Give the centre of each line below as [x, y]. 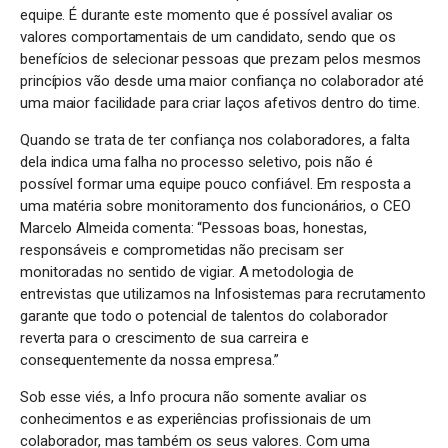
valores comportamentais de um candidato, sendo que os [208, 36]
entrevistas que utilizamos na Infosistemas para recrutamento [223, 293]
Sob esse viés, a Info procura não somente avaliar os [193, 396]
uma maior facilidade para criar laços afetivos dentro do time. [220, 102]
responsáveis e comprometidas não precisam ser [182, 249]
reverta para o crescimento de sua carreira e [164, 337]
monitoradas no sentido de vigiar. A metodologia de [187, 271]
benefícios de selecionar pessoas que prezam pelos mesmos [221, 58]
